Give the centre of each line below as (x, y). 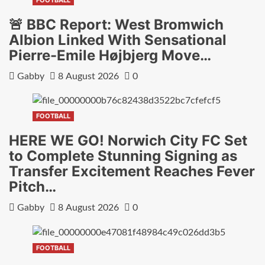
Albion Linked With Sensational (118, 40)
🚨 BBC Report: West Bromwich (116, 24)
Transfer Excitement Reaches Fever (132, 172)
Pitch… (33, 187)
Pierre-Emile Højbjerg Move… (110, 55)
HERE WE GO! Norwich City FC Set (128, 141)
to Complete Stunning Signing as (123, 156)
